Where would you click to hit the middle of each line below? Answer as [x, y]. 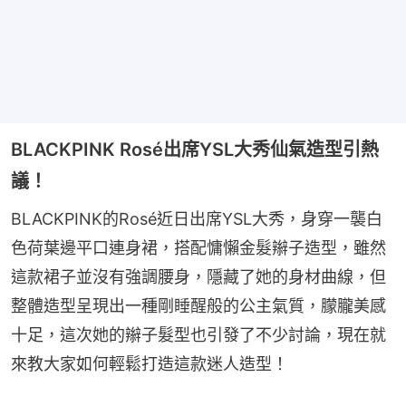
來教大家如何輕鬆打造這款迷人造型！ [150, 363]
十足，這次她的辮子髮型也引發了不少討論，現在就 [198, 334]
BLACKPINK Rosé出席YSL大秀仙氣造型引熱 [195, 149]
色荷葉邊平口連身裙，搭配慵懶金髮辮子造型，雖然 [198, 247]
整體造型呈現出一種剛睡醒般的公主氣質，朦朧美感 [198, 305]
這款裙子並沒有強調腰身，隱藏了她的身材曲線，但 [198, 276]
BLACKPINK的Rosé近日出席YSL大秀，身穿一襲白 [197, 218]
